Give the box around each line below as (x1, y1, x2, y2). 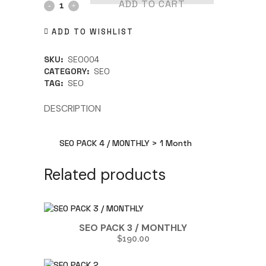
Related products (44, 164, 166, 185)
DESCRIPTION (44, 102, 101, 115)
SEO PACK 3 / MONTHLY (79, 221, 187, 234)
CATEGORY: (44, 65, 92, 77)
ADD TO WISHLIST (52, 26, 134, 37)
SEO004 (68, 53, 99, 65)
